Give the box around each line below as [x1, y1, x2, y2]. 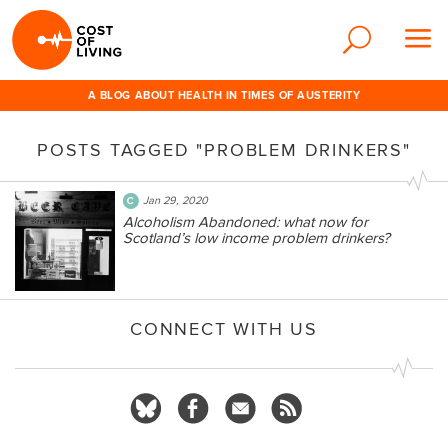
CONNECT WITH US [130, 319, 318, 340]
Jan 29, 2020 [143, 194, 208, 207]
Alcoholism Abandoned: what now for [123, 213, 368, 231]
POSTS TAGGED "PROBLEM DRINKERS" [37, 140, 411, 161]
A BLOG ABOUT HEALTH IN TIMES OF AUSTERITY [87, 89, 361, 102]
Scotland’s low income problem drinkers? [123, 229, 390, 247]
